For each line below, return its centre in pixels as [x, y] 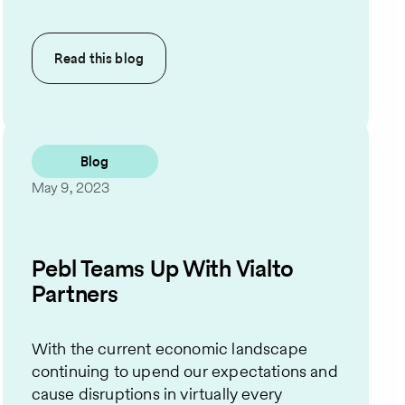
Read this [85, 59]
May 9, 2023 [71, 188]
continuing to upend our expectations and [184, 372]
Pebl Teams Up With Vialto [163, 268]
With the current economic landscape [169, 349]
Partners [75, 293]
